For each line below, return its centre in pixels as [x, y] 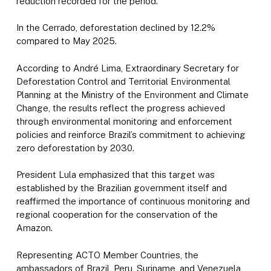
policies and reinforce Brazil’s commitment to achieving [131, 134]
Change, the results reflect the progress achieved [120, 108]
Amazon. [34, 228]
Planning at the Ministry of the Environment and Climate [132, 94]
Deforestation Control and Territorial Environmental [123, 81]
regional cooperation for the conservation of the [117, 215]
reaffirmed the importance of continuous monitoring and [133, 201]
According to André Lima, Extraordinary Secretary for [127, 68]
